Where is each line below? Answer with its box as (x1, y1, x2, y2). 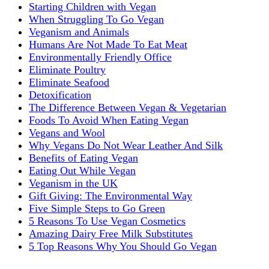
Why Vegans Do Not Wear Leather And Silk (29, 139, 223, 152)
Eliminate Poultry (29, 64, 106, 76)
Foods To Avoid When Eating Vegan (29, 114, 189, 127)
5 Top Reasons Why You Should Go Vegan (29, 240, 217, 253)
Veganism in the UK (29, 177, 118, 190)
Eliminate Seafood (29, 76, 109, 89)
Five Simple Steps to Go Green (29, 202, 165, 215)
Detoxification (29, 89, 91, 101)
